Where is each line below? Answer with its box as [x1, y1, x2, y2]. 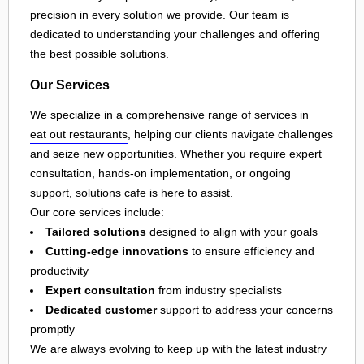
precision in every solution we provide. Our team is [30, 8, 289, 22]
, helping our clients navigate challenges [128, 128, 333, 141]
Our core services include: [30, 206, 164, 219]
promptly [30, 323, 75, 336]
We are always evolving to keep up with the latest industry [30, 342, 327, 356]
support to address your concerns [157, 303, 333, 317]
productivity [30, 264, 89, 278]
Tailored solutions [45, 225, 146, 239]
